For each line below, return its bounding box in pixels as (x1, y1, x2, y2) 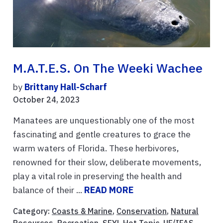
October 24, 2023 (13, 94, 80, 105)
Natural (171, 206, 199, 216)
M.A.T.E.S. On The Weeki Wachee (13, 60, 203, 76)
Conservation (116, 206, 167, 216)
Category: (13, 206, 52, 216)
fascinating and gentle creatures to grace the (13, 128, 191, 140)
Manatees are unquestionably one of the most (13, 114, 195, 126)
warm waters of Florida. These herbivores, (13, 142, 179, 154)
